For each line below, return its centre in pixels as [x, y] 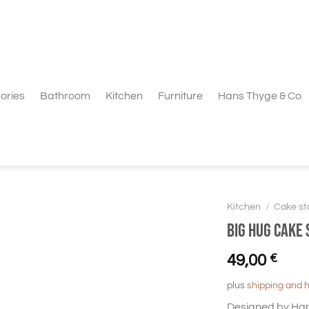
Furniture [180, 96]
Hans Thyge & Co [260, 96]
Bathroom [65, 96]
